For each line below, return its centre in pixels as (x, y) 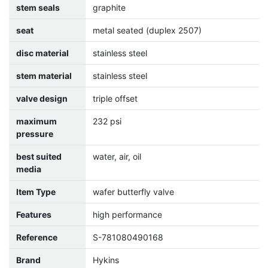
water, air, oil (117, 157)
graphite (109, 8)
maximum (36, 121)
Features (34, 215)
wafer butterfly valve (133, 192)
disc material (42, 53)
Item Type (36, 192)
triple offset (115, 99)
